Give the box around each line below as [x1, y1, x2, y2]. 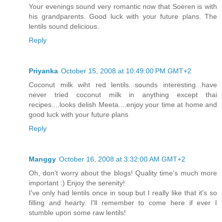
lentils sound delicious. [29, 22, 99, 30]
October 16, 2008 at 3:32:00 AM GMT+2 [59, 155, 185, 163]
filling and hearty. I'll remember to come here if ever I [29, 198, 217, 207]
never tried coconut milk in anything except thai [29, 90, 217, 99]
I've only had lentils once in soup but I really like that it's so [29, 188, 217, 197]
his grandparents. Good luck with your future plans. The [29, 12, 217, 20]
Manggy [29, 155, 56, 163]
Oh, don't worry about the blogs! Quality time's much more [29, 168, 217, 177]
